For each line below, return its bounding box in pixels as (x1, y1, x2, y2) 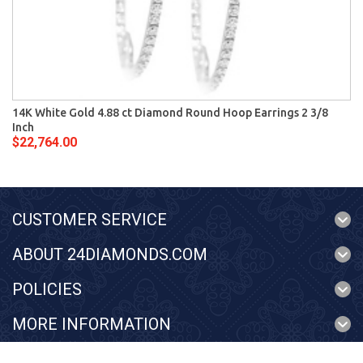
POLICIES (12, 280, 82, 299)
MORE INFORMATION (12, 314, 171, 334)
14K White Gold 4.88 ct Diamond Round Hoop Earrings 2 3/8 (12, 106, 328, 119)
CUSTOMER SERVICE (12, 210, 167, 229)
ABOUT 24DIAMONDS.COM (12, 245, 207, 264)
